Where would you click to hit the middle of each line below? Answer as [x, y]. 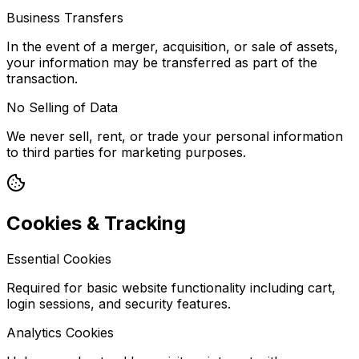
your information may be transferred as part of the [162, 63]
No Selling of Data [62, 108]
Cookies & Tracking [96, 223]
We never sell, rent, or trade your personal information [175, 137]
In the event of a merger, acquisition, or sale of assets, [172, 47]
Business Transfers [65, 18]
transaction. [42, 79]
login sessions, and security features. [119, 303]
